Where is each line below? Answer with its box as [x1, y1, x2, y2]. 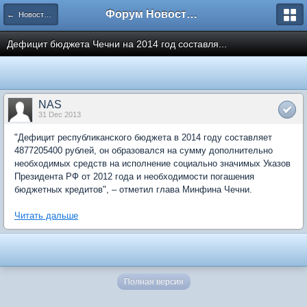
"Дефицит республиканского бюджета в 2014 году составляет [14, 132, 272, 143]
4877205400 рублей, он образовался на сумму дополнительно [14, 145, 273, 156]
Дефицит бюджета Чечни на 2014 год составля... [7, 38, 227, 49]
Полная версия [123, 277, 184, 286]
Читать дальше [14, 210, 78, 221]
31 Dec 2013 [38, 110, 81, 119]
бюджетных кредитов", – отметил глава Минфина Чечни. [14, 184, 252, 195]
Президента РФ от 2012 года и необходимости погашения [14, 171, 254, 182]
